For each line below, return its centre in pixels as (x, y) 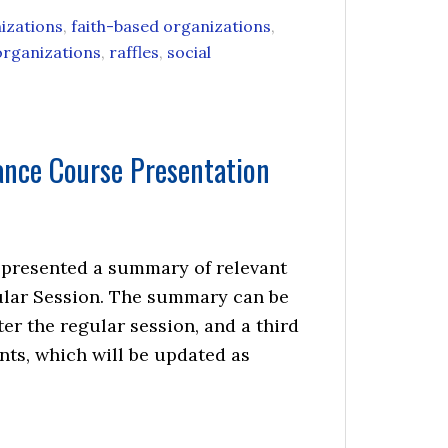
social (189, 52)
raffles (134, 52)
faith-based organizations (171, 26)
